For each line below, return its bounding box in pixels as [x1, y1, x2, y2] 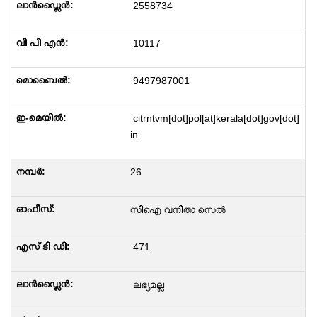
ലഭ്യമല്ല [129, 279, 165, 290]
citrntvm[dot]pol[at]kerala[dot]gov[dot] [129, 113, 299, 124]
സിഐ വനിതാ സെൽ [129, 204, 226, 215]
